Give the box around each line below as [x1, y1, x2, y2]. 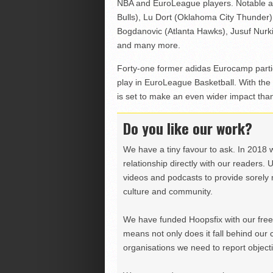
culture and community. [122, 186, 213, 196]
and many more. [116, 40, 180, 50]
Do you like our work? [122, 116, 252, 139]
